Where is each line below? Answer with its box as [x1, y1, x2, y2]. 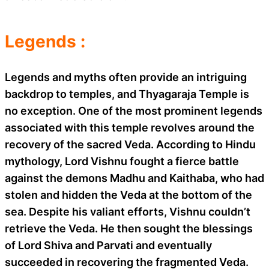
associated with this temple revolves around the [5, 121, 255, 134]
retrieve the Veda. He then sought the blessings [5, 222, 253, 235]
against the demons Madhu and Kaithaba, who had [5, 171, 264, 184]
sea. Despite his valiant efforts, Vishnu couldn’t [5, 205, 250, 218]
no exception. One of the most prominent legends [5, 104, 262, 117]
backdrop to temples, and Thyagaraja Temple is [5, 87, 249, 100]
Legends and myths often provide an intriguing [5, 70, 247, 83]
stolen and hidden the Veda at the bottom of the [5, 188, 252, 201]
